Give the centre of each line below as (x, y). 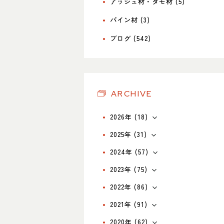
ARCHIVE (132, 93)
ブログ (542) (131, 38)
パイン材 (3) (130, 19)
